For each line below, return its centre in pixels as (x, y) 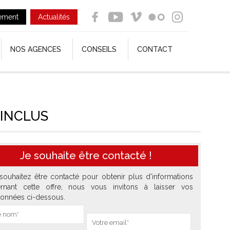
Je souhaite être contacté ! (86, 156)
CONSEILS (99, 49)
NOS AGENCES (35, 49)
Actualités (54, 17)
